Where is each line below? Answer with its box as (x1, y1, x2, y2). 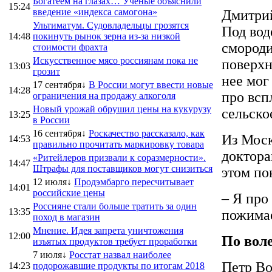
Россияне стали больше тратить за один (33, 200, 197, 211)
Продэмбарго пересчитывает (74, 176, 194, 187)
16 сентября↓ (33, 127, 86, 138)
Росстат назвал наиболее (69, 249, 171, 260)
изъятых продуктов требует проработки (33, 236, 197, 246)
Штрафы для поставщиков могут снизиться (33, 163, 212, 174)
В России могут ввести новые (89, 79, 213, 90)
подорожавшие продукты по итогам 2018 (33, 260, 205, 271)
